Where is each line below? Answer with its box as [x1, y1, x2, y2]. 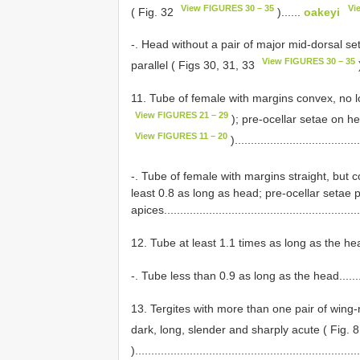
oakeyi [304, 5, 341, 18]
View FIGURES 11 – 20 [135, 130, 228, 141]
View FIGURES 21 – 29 [135, 110, 229, 121]
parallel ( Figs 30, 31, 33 [131, 59, 258, 72]
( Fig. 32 [131, 5, 177, 18]
